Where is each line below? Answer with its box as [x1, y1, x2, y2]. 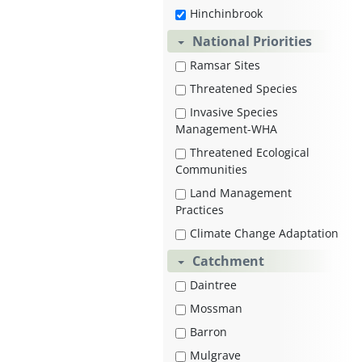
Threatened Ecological [190, 145, 309, 161]
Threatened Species [190, 81, 297, 97]
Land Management [190, 185, 292, 201]
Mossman [190, 301, 242, 317]
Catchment [192, 252, 264, 271]
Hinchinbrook [190, 6, 263, 22]
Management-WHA [175, 121, 277, 137]
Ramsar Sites [190, 57, 260, 74]
